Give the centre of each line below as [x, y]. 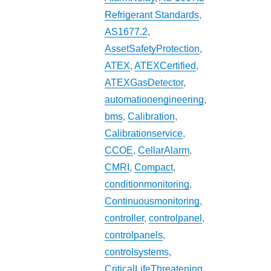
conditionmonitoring [147, 184]
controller [125, 218]
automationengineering [155, 100]
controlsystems [137, 252]
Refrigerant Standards [152, 15]
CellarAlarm [164, 151]
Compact [154, 168]
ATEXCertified [165, 66]
